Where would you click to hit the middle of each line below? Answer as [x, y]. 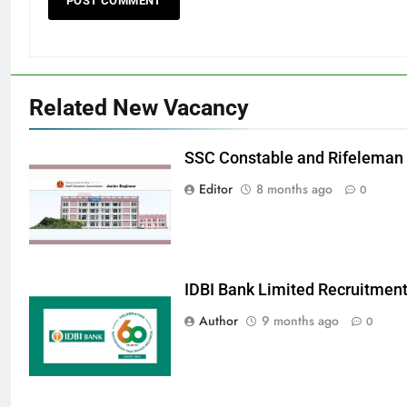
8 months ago [294, 189]
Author [218, 320]
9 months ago [300, 320]
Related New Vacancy [139, 108]
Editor [216, 189]
